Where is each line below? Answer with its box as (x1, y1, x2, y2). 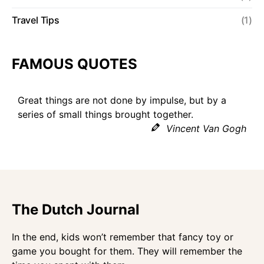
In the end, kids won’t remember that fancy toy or (12, 231, 233, 243)
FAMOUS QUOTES (12, 55, 137, 72)
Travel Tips (12, 14, 60, 26)
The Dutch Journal (12, 201, 140, 218)
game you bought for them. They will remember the (12, 245, 242, 257)
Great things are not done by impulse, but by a (18, 94, 226, 106)
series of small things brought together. (18, 108, 193, 120)
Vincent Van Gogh (166, 122, 246, 134)
